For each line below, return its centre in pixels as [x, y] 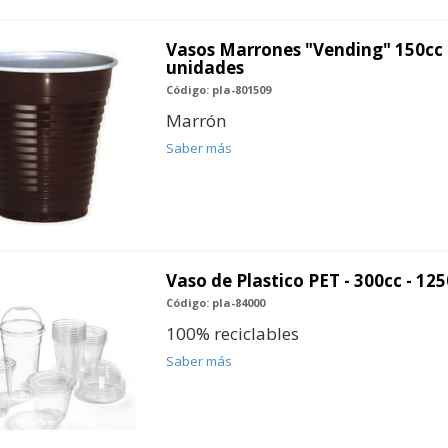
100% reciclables [232, 333]
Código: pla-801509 [218, 89]
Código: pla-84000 [215, 302]
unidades [204, 67]
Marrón [195, 120]
